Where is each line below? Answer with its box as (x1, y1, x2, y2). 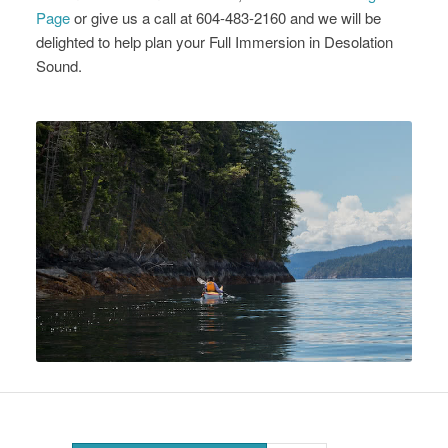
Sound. (35, 55, 82, 76)
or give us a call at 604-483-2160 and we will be (69, 7, 381, 28)
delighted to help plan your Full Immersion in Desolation (35, 31, 393, 52)
